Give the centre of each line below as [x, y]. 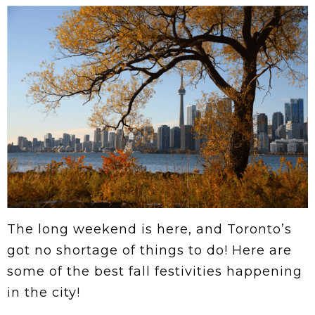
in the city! [44, 293]
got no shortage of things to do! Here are [149, 251]
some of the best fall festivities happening [155, 272]
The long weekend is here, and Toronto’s [149, 230]
